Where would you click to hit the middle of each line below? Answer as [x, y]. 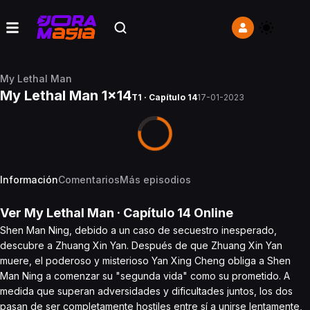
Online [212, 213]
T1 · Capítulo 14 [164, 97]
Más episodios [155, 180]
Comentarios [89, 180]
